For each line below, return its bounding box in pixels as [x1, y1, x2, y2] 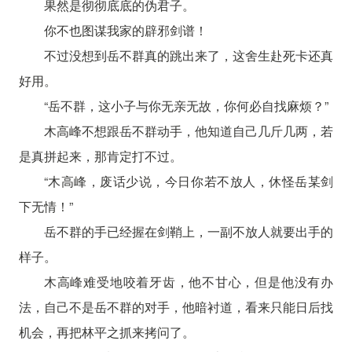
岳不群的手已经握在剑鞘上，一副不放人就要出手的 [43, 222, 334, 240]
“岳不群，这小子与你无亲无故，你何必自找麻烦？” [43, 96, 328, 115]
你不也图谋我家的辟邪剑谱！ [43, 20, 207, 39]
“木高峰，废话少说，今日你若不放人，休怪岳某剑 [43, 171, 334, 190]
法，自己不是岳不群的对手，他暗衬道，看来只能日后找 [18, 297, 334, 316]
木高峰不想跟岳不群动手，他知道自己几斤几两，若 [43, 121, 334, 140]
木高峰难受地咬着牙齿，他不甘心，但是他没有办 [43, 272, 334, 291]
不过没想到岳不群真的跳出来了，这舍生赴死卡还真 [43, 46, 334, 64]
